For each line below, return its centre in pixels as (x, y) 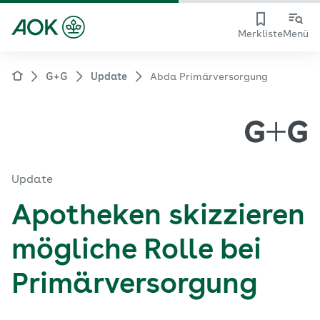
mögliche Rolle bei (136, 251)
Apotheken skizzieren (158, 217)
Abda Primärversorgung (209, 77)
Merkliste (260, 34)
